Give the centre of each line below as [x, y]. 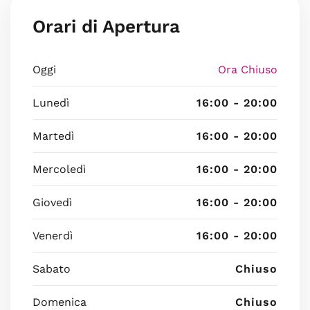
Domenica [60, 302]
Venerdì [53, 236]
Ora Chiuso [248, 70]
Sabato [52, 269]
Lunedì [51, 103]
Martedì [53, 136]
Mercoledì [59, 169]
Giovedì [52, 202]
